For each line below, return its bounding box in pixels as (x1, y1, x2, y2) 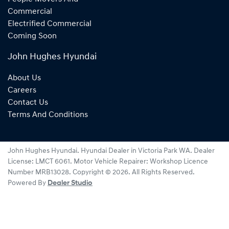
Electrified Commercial (8, 19, 91, 28)
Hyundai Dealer (81, 147, 129, 155)
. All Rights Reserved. (128, 168, 195, 176)
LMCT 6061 (35, 157, 70, 166)
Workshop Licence (150, 157, 208, 166)
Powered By (8, 179, 48, 187)
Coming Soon (8, 32, 57, 40)
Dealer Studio (48, 179, 93, 187)
